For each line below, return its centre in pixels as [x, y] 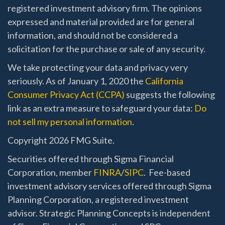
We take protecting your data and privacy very [98, 68]
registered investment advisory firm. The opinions [105, 8]
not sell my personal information [70, 122]
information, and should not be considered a [93, 35]
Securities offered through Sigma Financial [91, 159]
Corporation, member [50, 173]
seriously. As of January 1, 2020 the [76, 81]
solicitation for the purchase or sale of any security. [106, 49]
